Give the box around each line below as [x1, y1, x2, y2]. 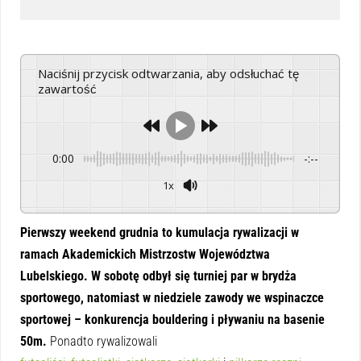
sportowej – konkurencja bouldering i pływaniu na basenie [20, 312, 325, 328]
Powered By [283, 195, 309, 207]
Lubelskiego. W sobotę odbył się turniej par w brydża [20, 268, 297, 284]
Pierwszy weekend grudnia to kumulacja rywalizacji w [20, 225, 299, 241]
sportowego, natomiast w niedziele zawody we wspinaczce [20, 290, 324, 306]
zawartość [38, 81, 97, 98]
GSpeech [309, 195, 330, 207]
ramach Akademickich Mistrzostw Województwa [20, 247, 270, 263]
